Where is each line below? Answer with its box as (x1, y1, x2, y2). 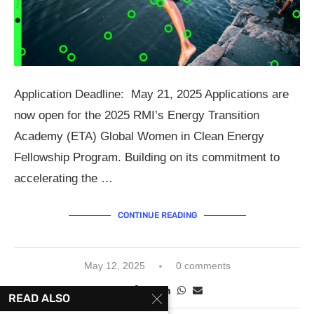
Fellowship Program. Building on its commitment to (14, 151, 280, 165)
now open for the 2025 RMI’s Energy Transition (14, 109, 259, 123)
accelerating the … (14, 172, 113, 186)
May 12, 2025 (83, 260, 145, 272)
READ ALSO (8, 292, 70, 305)
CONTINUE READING (117, 210, 197, 221)
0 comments (175, 260, 231, 272)
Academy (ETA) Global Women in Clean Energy (14, 130, 264, 144)
